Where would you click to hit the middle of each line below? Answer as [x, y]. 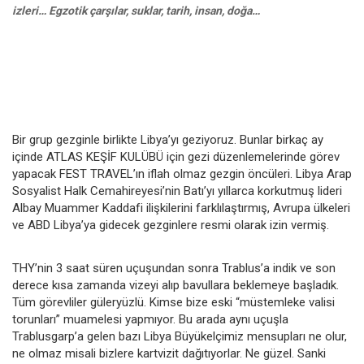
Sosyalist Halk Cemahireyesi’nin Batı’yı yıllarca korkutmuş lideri [177, 191]
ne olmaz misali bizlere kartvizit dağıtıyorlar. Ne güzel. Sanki [169, 353]
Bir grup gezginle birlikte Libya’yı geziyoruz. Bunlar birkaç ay [168, 139]
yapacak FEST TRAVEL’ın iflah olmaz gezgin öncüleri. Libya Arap [182, 173]
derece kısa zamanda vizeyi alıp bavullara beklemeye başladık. [175, 285]
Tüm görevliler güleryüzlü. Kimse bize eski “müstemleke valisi [173, 302]
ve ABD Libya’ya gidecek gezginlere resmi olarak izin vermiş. [171, 225]
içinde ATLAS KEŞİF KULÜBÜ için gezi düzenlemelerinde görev [176, 156]
